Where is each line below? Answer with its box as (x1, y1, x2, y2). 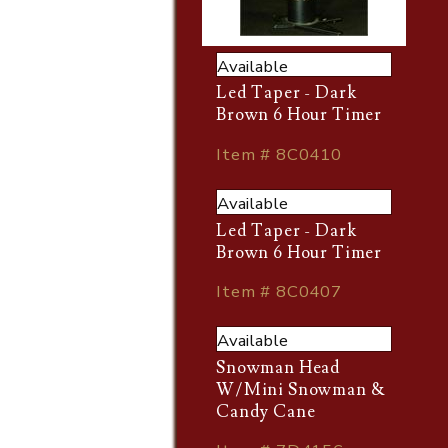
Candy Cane (216, 400, 316, 423)
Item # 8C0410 (216, 143, 342, 167)
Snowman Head (216, 356, 342, 379)
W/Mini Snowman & (216, 378, 386, 401)
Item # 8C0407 (216, 280, 342, 304)
